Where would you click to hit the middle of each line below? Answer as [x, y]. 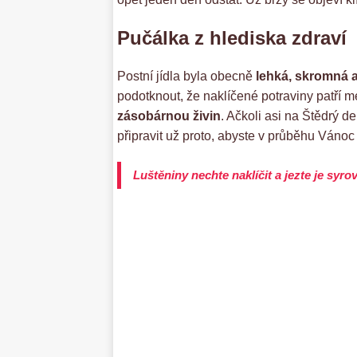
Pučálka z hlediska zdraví [232, 38]
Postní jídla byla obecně [186, 76]
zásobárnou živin [169, 116]
